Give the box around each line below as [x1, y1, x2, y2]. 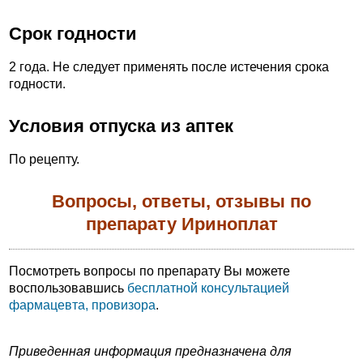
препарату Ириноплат [85, 214, 278, 235]
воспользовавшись [9, 280, 127, 295]
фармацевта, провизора [9, 297, 156, 312]
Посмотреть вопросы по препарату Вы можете [9, 263, 290, 278]
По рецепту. [9, 152, 79, 166]
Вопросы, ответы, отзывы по [52, 191, 311, 212]
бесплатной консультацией [127, 280, 289, 295]
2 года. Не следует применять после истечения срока [9, 59, 329, 74]
